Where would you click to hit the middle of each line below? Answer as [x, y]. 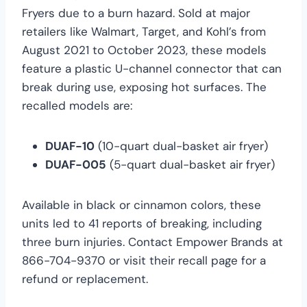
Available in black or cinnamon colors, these [142, 205]
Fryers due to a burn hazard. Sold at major [136, 13]
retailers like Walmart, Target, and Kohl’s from [144, 31]
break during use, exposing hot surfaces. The [144, 87]
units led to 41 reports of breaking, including [142, 223]
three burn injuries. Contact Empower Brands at [152, 242]
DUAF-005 [76, 164]
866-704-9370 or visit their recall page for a [144, 260]
